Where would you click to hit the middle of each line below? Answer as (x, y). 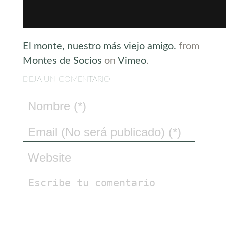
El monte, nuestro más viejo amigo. (99, 47)
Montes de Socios (62, 61)
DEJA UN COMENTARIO (66, 79)
